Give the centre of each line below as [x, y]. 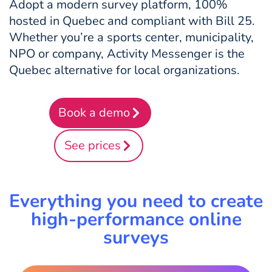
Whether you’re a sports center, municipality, [131, 37]
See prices [93, 145]
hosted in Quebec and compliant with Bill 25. [132, 21]
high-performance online [136, 219]
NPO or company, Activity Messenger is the [127, 53]
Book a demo [94, 112]
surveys [136, 237]
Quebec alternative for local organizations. [124, 70]
